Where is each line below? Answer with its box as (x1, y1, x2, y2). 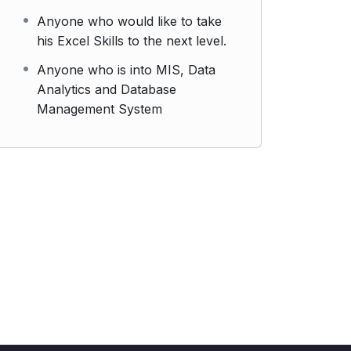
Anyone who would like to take (37, 13, 222, 29)
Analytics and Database (37, 81, 176, 97)
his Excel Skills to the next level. (37, 33, 226, 49)
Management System (37, 101, 162, 117)
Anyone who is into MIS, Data (37, 62, 215, 78)
